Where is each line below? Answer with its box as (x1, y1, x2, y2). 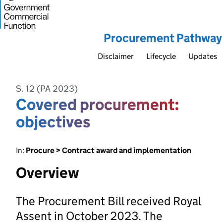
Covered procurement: (16, 94, 179, 114)
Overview (16, 163, 79, 182)
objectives (16, 111, 90, 132)
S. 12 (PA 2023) (16, 83, 78, 94)
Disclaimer (98, 51, 134, 61)
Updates (188, 51, 217, 61)
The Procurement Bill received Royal (16, 193, 201, 208)
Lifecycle (146, 51, 176, 61)
